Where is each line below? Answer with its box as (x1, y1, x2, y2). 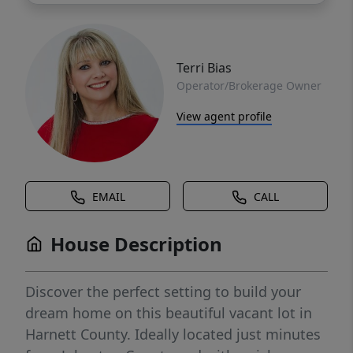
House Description (50, 231, 222, 258)
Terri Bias (176, 58, 232, 76)
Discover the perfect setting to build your (25, 282, 301, 302)
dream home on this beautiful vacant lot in (25, 303, 312, 323)
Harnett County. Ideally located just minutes (25, 325, 321, 344)
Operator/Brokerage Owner (176, 77, 321, 93)
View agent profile (176, 108, 272, 124)
